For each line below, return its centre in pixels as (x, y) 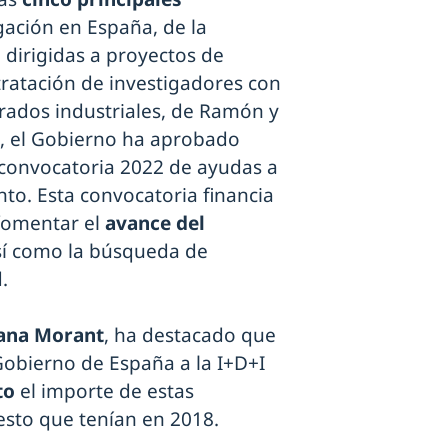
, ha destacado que (190, 334)
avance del (155, 222)
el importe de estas (104, 390)
